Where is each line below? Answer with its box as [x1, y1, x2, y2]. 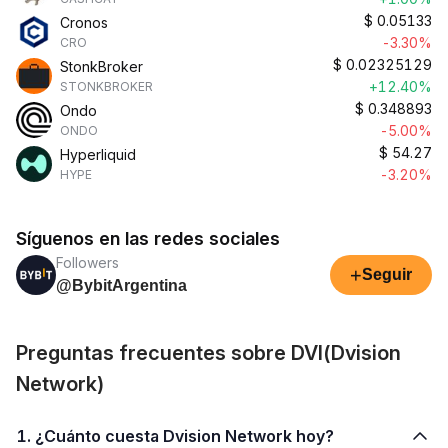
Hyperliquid [60, 146, 136, 163]
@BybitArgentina [56, 277, 187, 294]
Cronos [60, 14, 108, 31]
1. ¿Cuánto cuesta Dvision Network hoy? [35, 426, 334, 446]
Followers [56, 254, 119, 271]
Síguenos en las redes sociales [16, 228, 280, 249]
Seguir [362, 266, 412, 283]
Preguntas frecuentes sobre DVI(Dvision [16, 341, 401, 365]
